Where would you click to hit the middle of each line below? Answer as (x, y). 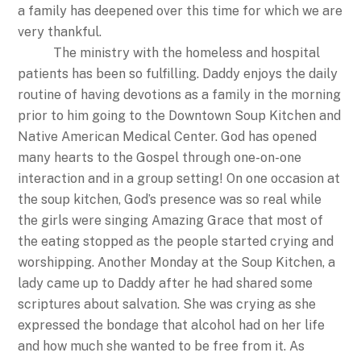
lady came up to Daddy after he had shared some (166, 283)
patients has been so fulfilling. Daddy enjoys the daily (178, 73)
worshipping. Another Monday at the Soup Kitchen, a (177, 262)
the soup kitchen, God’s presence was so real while (170, 199)
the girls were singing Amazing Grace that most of (171, 220)
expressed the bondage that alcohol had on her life (172, 325)
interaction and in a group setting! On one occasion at (179, 178)
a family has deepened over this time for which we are (180, 10)
